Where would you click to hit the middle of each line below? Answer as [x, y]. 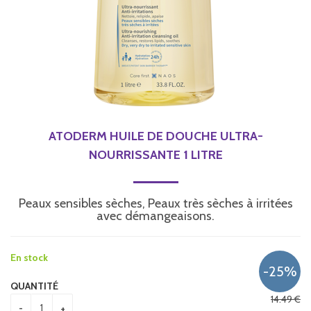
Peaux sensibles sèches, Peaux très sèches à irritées [155, 203]
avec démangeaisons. [155, 216]
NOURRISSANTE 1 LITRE [155, 154]
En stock [29, 257]
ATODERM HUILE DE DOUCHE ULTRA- [155, 136]
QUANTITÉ [34, 286]
